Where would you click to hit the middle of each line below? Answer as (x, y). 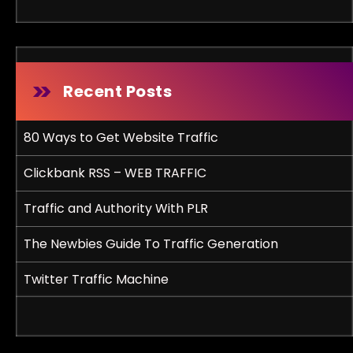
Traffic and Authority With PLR (116, 208)
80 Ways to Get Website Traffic (121, 137)
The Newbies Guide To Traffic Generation (151, 244)
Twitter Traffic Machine (96, 279)
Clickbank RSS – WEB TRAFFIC (115, 173)
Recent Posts (117, 91)
